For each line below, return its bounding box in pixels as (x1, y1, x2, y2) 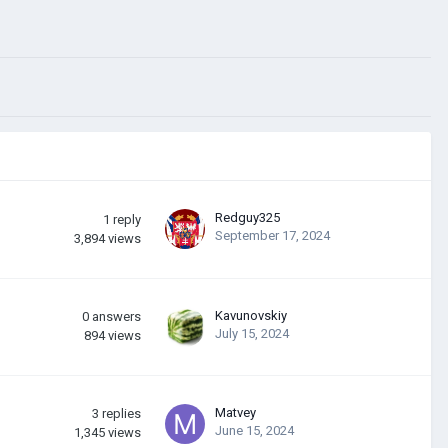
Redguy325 (215, 209, 280, 225)
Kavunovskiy (215, 307, 287, 323)
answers (92, 308, 141, 324)
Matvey (215, 404, 256, 420)
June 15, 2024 (215, 422, 294, 438)
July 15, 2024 (215, 325, 289, 341)
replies (102, 405, 141, 421)
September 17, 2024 (215, 227, 330, 243)
